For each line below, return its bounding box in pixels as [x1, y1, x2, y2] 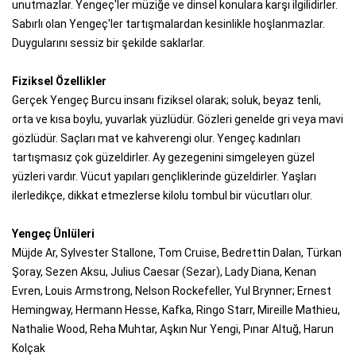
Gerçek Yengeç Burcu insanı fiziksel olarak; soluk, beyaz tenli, [12, 93, 321, 106]
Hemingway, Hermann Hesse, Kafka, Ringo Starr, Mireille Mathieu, [12, 303, 340, 316]
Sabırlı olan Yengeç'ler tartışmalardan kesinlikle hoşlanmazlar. [12, 17, 325, 30]
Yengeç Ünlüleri [12, 226, 95, 240]
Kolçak [12, 341, 45, 354]
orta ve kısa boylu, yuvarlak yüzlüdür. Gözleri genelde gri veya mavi [12, 112, 343, 126]
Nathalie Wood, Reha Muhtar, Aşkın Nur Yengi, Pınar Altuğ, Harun [12, 322, 334, 335]
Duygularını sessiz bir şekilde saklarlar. [12, 36, 205, 49]
